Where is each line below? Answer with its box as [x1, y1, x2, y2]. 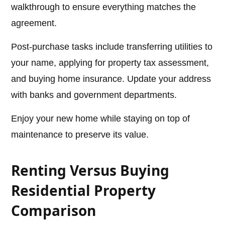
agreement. [11, 18, 57, 29]
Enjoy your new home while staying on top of [11, 114, 190, 124]
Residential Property [11, 181, 156, 200]
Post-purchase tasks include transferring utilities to [11, 42, 213, 52]
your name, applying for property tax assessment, [11, 58, 209, 68]
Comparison [11, 201, 96, 220]
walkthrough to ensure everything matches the [11, 2, 196, 13]
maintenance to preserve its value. [11, 130, 149, 140]
